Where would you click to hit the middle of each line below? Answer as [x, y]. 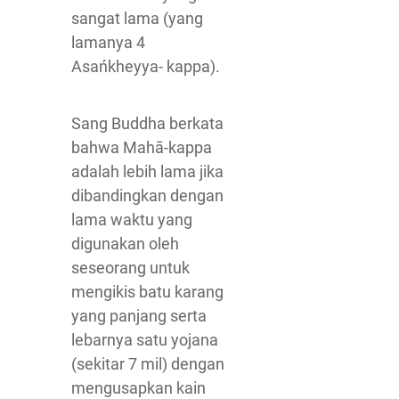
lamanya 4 [108, 42]
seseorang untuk [130, 268]
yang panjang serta [139, 316]
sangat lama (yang [137, 18]
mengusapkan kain [138, 388]
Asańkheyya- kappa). [146, 66]
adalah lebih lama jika [147, 171]
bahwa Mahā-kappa [142, 147]
